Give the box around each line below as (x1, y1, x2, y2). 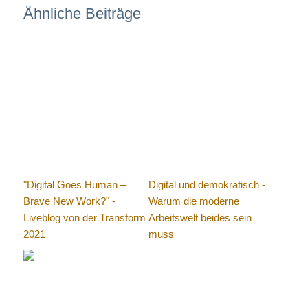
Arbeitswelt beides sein (148, 212, 252, 224)
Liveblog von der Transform (23, 212, 146, 224)
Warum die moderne (148, 195, 240, 208)
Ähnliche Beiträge (23, 5, 141, 23)
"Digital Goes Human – (23, 179, 126, 191)
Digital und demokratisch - (148, 179, 266, 191)
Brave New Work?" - (23, 195, 115, 208)
